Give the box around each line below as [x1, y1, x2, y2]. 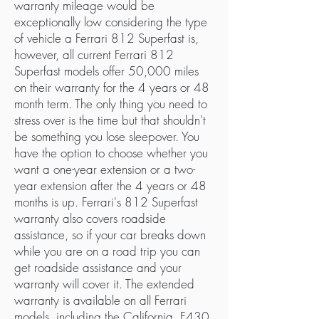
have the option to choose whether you [14, 145, 208, 161]
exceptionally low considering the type [14, 14, 207, 30]
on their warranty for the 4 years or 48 [14, 79, 209, 95]
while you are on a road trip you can [14, 243, 200, 259]
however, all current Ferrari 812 [14, 46, 174, 63]
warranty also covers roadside [14, 210, 166, 226]
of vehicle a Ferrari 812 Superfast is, [14, 30, 199, 46]
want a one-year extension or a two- [14, 161, 195, 177]
